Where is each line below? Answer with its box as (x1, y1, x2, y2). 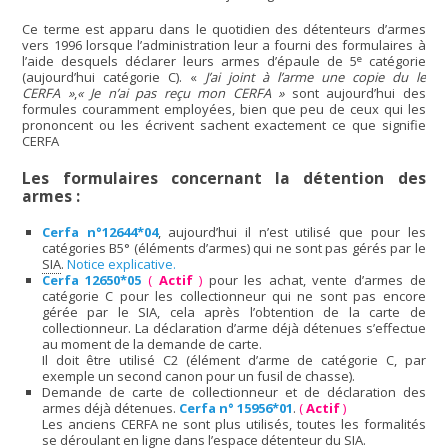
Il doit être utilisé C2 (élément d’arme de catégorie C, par (41, 350, 426, 369)
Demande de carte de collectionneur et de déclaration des (41, 382, 426, 401)
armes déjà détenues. (41, 398, 179, 417)
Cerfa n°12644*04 (41, 222, 158, 241)
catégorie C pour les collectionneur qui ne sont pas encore (41, 286, 426, 305)
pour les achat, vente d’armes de (208, 270, 426, 289)
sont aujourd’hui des (291, 84, 426, 103)
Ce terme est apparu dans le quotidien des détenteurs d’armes (22, 20, 426, 39)
